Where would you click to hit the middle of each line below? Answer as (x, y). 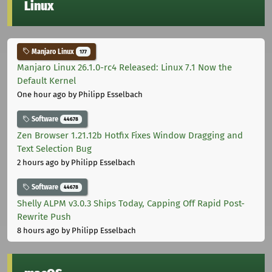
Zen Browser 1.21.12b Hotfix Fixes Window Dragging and (130, 136)
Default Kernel (46, 81)
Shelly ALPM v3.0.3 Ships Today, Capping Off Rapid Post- (131, 203)
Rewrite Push (44, 216)
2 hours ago (38, 163)
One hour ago (42, 95)
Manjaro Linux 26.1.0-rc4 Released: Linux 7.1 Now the (124, 68)
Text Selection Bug (54, 149)
